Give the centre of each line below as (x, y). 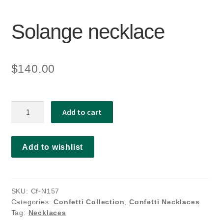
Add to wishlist (53, 147)
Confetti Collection (89, 202)
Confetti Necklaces (165, 202)
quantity (26, 132)
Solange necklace (88, 31)
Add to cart (82, 112)
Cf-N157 (45, 191)
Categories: (32, 202)
